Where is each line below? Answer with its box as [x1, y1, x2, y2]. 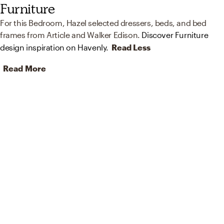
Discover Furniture [141, 30, 208, 40]
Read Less [111, 42, 151, 52]
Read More [3, 63, 46, 73]
